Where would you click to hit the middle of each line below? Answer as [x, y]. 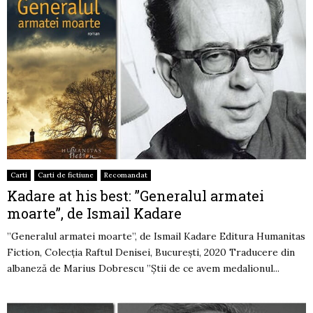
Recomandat [126, 175]
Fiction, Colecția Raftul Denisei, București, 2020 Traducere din [151, 252]
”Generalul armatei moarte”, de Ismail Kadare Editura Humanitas [156, 236]
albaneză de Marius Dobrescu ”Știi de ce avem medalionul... [143, 268]
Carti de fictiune [66, 175]
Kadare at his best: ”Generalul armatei [136, 195]
